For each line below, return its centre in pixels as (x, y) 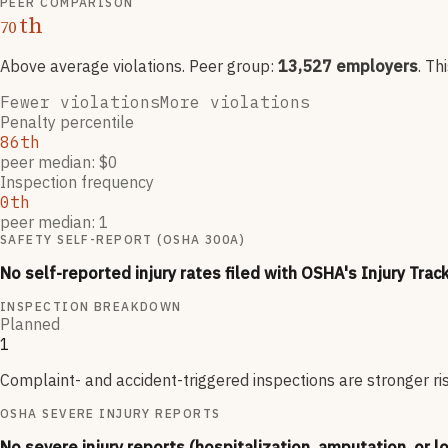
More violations (235, 102)
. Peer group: (230, 66)
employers (375, 66)
